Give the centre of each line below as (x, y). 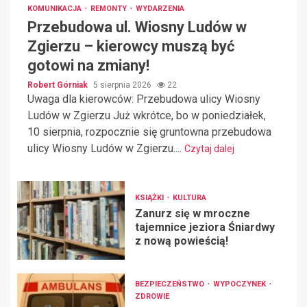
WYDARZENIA (160, 8)
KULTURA (189, 197)
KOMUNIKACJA (56, 8)
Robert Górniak (59, 85)
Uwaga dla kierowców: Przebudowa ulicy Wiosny (144, 99)
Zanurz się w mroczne (192, 213)
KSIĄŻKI (150, 197)
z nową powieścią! (181, 241)
